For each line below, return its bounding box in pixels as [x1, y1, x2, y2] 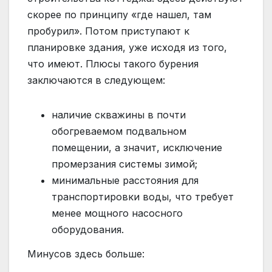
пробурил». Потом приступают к [27, 25, 189, 38]
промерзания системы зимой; [52, 158, 197, 171]
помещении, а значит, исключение [52, 141, 222, 154]
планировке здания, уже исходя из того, [27, 41, 227, 54]
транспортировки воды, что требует [52, 191, 234, 203]
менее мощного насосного [52, 207, 183, 220]
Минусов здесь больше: [27, 247, 144, 260]
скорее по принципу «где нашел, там [27, 8, 211, 21]
